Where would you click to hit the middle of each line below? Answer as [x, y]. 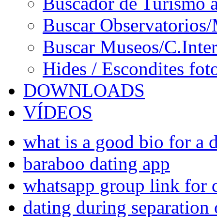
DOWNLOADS [84, 90]
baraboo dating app [97, 163]
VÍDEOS [58, 112]
